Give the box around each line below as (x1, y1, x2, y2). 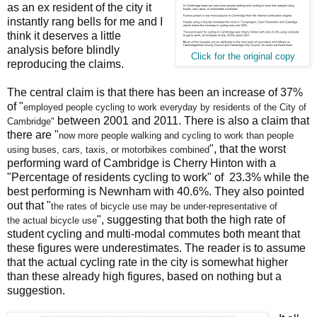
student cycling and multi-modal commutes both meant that (7, 227, 300, 240)
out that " (7, 199, 51, 212)
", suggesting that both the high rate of (97, 213, 285, 226)
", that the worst (209, 142, 286, 155)
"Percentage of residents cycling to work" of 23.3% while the (7, 171, 309, 183)
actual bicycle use (23, 214, 97, 226)
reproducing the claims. (7, 57, 124, 70)
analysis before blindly (7, 43, 120, 56)
